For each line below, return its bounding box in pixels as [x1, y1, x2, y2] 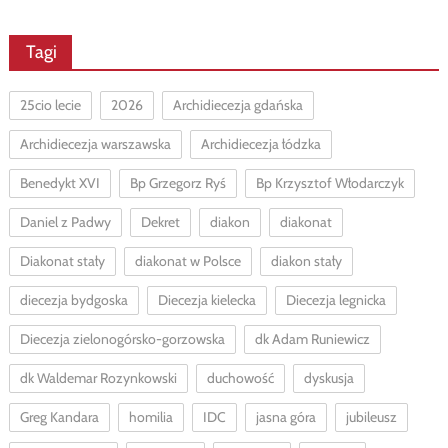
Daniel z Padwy [19, 213, 111, 232]
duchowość [206, 369, 274, 388]
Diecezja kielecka [157, 291, 256, 310]
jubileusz [345, 408, 397, 427]
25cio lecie [19, 96, 81, 115]
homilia [128, 408, 173, 427]
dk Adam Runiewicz [254, 330, 370, 349]
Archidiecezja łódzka [200, 135, 321, 154]
